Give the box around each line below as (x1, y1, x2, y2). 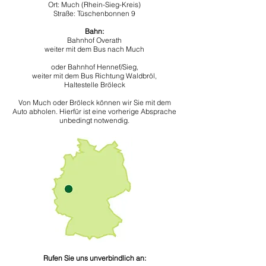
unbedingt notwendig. (59, 116, 129, 125)
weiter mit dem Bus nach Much (45, 45, 144, 53)
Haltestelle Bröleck (64, 80, 125, 89)
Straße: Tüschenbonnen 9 (53, 9, 135, 18)
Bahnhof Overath (67, 36, 122, 45)
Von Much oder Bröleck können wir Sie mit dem (18, 98, 171, 107)
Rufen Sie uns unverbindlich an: (43, 254, 146, 262)
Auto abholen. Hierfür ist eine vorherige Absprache (12, 107, 176, 116)
